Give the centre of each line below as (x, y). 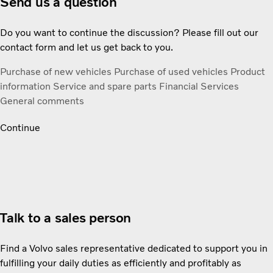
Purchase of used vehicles (172, 72)
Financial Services (199, 87)
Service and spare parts (106, 87)
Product (248, 72)
